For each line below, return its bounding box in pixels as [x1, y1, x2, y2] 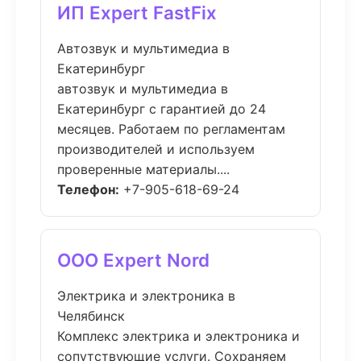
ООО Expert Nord [57, 249, 210, 271]
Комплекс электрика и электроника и [57, 328, 300, 344]
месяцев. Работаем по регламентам [57, 121, 285, 137]
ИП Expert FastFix [57, 2, 217, 23]
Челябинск [57, 308, 125, 324]
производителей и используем [57, 141, 255, 157]
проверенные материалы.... [57, 161, 230, 177]
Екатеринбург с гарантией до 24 [57, 101, 266, 117]
